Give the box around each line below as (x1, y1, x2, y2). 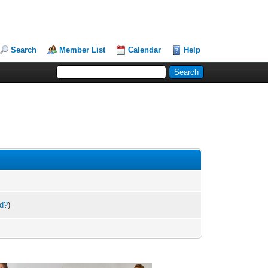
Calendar (128, 45, 162, 54)
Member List (59, 45, 106, 54)
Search (11, 45, 37, 54)
